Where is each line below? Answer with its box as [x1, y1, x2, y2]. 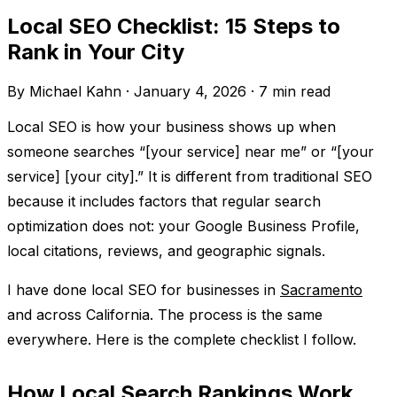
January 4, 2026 [134, 82, 251, 100]
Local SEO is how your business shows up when [7, 117, 336, 136]
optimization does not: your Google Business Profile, [7, 216, 360, 235]
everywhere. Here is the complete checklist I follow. [7, 330, 356, 348]
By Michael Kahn [7, 82, 121, 100]
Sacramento [280, 280, 362, 299]
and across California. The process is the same [7, 305, 323, 323]
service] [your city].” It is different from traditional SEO [7, 167, 372, 185]
